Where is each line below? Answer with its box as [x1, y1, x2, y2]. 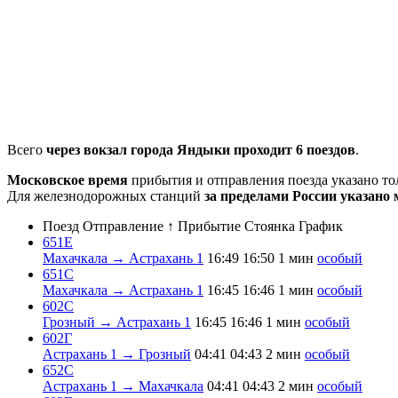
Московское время [7, 171, 128, 187]
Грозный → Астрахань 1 [43, 314, 191, 330]
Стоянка [244, 218, 295, 234]
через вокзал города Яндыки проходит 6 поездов [46, 141, 355, 157]
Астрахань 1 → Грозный [43, 346, 191, 362]
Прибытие [178, 218, 241, 234]
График [298, 218, 343, 234]
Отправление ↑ [83, 218, 174, 234]
